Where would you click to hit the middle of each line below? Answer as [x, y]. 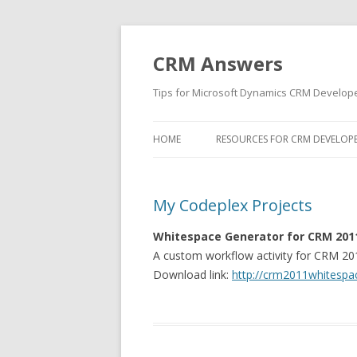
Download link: [192, 275]
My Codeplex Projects [233, 205]
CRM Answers [218, 63]
